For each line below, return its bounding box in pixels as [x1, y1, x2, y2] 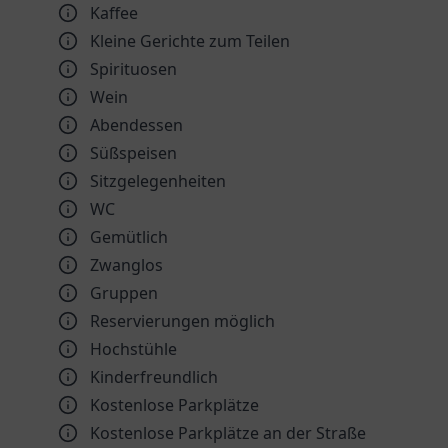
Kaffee [90, 2, 138, 24]
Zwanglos [90, 254, 163, 276]
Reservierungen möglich [90, 310, 275, 332]
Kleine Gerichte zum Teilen [90, 30, 290, 52]
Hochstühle [90, 338, 177, 360]
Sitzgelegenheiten [90, 170, 226, 192]
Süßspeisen [90, 142, 177, 164]
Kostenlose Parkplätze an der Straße [90, 422, 366, 444]
